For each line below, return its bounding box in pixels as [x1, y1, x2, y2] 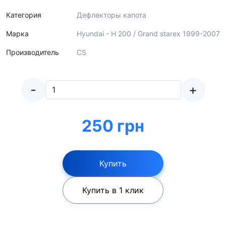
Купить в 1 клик [82, 185, 144, 195]
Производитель [6, 48, 59, 56]
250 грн [82, 116, 144, 136]
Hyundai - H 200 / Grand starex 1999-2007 [77, 29, 220, 38]
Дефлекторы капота [77, 11, 146, 19]
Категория [6, 11, 41, 19]
